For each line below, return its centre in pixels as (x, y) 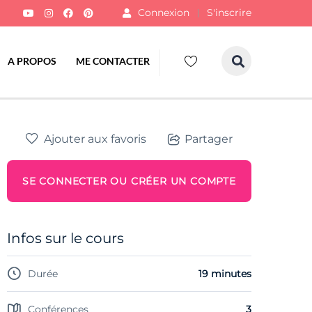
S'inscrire (229, 13)
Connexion (164, 13)
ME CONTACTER (113, 61)
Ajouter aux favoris (95, 139)
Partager (209, 139)
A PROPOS (32, 61)
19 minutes (225, 273)
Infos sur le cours (65, 238)
